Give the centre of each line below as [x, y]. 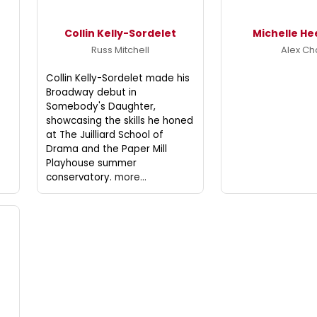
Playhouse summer [91, 163]
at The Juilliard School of [104, 134]
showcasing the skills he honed [119, 120]
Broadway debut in [91, 92]
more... [130, 177]
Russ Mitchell [120, 50]
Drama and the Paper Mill [106, 149]
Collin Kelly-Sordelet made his [117, 78]
